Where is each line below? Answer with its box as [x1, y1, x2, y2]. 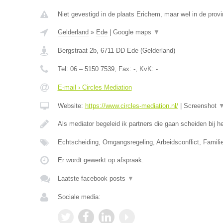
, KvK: [135, 65, 156, 73]
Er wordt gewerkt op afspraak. [57, 156, 144, 164]
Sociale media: [57, 193, 101, 201]
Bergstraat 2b [57, 47, 97, 54]
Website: [57, 102, 85, 110]
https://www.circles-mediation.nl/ [85, 102, 178, 110]
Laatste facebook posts [57, 175, 127, 182]
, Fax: [114, 65, 133, 73]
